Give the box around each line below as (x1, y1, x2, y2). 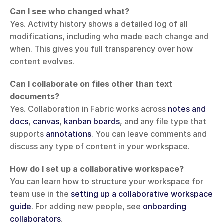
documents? (10, 91, 59, 102)
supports (10, 129, 46, 139)
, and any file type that (120, 116, 206, 127)
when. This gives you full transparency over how (10, 44, 193, 54)
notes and (168, 104, 206, 114)
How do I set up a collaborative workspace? (10, 164, 184, 174)
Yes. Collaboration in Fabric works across (10, 104, 168, 114)
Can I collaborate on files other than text (10, 79, 172, 89)
